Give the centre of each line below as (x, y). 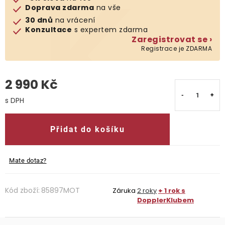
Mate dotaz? (28, 160)
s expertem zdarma (110, 30)
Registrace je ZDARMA (177, 48)
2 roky (147, 191)
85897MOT (61, 190)
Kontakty (23, 45)
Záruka (124, 191)
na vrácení (74, 20)
